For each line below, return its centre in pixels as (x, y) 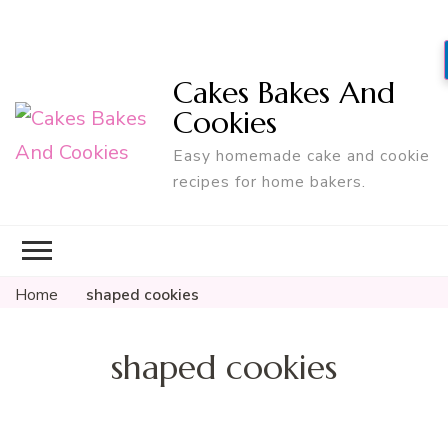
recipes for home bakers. (270, 181)
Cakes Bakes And (284, 92)
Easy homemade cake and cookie (302, 155)
